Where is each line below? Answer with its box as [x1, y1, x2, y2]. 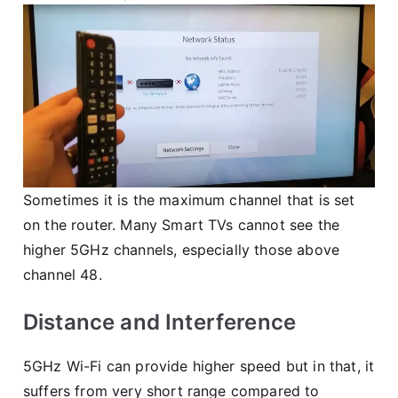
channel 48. [23, 265, 102, 283]
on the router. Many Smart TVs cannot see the [23, 215, 340, 234]
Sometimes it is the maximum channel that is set [23, 190, 355, 209]
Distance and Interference [23, 308, 296, 335]
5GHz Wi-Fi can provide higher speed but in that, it [23, 356, 375, 375]
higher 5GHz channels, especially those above [23, 240, 340, 259]
